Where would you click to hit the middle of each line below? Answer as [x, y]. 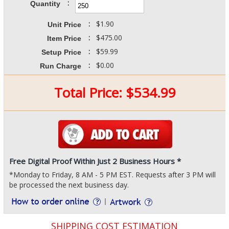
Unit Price [64, 25]
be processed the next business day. [69, 185]
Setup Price [61, 52]
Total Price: [90, 93]
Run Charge [60, 66]
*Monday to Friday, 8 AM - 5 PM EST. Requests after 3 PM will [112, 175]
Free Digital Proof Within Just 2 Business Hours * [95, 161]
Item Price [64, 38]
